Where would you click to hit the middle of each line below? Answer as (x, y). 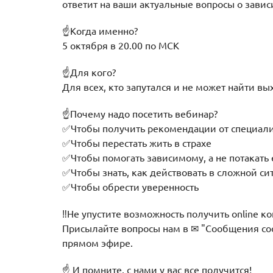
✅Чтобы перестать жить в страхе (137, 143)
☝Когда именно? (100, 31)
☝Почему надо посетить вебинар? (140, 114)
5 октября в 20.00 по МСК (121, 46)
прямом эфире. (97, 243)
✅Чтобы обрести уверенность (130, 187)
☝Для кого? (89, 73)
